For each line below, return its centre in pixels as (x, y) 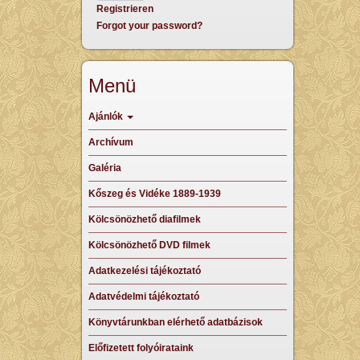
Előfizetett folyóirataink (141, 348)
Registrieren (125, 9)
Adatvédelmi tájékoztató (144, 297)
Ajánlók (107, 117)
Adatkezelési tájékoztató (145, 271)
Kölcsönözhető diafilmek (145, 219)
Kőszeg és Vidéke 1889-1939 (155, 194)
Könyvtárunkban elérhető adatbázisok (176, 322)
